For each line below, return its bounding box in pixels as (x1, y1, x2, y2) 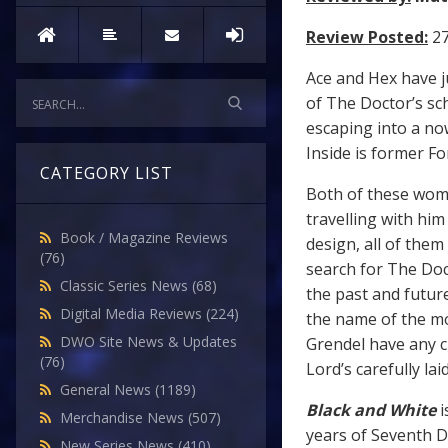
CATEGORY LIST (40, 162, 173, 185)
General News (60, 380, 155, 400)
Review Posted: (306, 26, 428, 48)
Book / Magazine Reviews (60, 228, 228, 248)
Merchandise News (60, 408, 188, 428)
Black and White (306, 399, 436, 421)
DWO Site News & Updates (60, 332, 237, 352)
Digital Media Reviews (60, 304, 206, 324)
